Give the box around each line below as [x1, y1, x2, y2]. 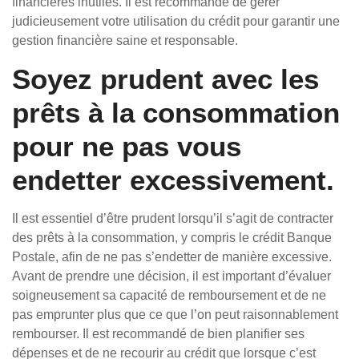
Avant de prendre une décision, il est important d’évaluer [12, 269, 331, 283]
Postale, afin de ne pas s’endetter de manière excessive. [12, 250, 332, 264]
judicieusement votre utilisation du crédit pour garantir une [12, 14, 340, 28]
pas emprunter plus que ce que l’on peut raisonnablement [12, 308, 338, 321]
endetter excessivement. [12, 164, 334, 196]
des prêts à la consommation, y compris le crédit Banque [12, 231, 332, 244]
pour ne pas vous [12, 131, 241, 162]
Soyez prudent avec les [12, 63, 319, 95]
